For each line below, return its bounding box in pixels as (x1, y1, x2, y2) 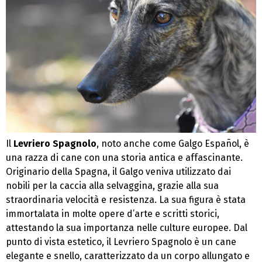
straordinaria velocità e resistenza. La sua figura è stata (6, 194, 246, 205)
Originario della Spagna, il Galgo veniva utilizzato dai (6, 166, 231, 177)
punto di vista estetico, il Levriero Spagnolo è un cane (6, 236, 236, 247)
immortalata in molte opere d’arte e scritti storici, (6, 208, 219, 219)
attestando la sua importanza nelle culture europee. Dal (6, 222, 247, 233)
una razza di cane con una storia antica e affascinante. (6, 151, 243, 163)
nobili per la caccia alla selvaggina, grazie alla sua (6, 180, 219, 191)
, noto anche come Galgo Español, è (96, 137, 249, 149)
